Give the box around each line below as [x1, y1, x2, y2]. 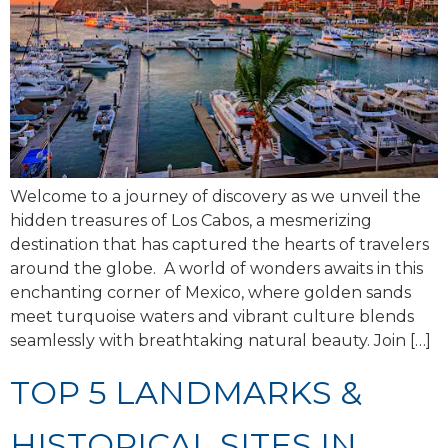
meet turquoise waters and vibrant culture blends [10, 306, 414, 326]
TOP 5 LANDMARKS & [10, 373, 362, 413]
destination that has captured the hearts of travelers [10, 234, 429, 254]
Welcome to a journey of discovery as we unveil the [10, 186, 421, 206]
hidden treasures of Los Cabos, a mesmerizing [10, 210, 372, 230]
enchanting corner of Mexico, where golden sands [10, 282, 411, 302]
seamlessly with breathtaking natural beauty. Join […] [10, 330, 431, 350]
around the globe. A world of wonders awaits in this [10, 258, 423, 278]
